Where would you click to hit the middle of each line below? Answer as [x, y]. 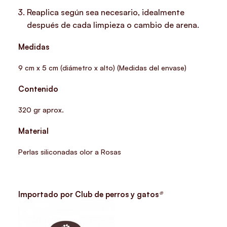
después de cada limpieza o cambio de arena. [113, 25]
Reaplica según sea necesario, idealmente [106, 12]
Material [34, 131]
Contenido [39, 89]
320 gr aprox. [41, 109]
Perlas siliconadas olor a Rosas [70, 152]
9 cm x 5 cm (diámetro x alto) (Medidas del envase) [103, 67]
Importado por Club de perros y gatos [89, 194]
